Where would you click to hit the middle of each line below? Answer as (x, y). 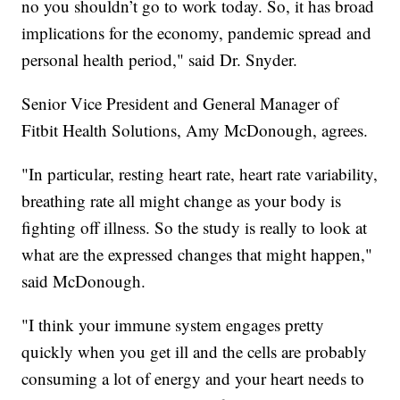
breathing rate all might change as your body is (182, 201)
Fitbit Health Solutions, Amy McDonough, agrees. (195, 130)
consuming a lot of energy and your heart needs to (193, 379)
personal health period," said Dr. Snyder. (160, 60)
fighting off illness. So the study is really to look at (195, 228)
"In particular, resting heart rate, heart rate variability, (200, 174)
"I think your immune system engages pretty (173, 325)
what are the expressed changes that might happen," (197, 254)
